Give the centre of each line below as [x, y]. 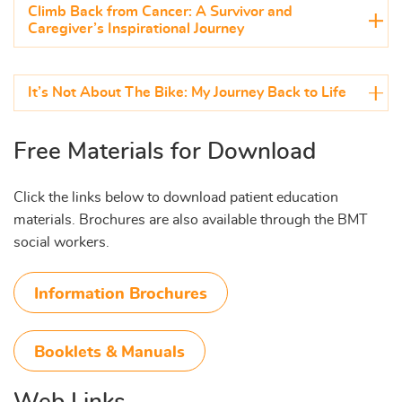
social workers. [61, 243]
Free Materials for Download [165, 152]
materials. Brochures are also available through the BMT [191, 220]
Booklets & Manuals [109, 352]
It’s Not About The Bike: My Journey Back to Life [187, 93]
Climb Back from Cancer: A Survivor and [160, 12]
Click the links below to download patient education [176, 198]
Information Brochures [120, 294]
